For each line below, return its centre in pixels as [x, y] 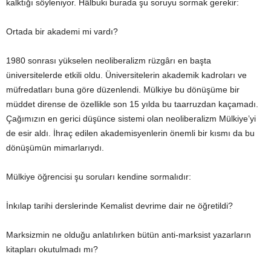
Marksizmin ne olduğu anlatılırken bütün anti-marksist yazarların [129, 235]
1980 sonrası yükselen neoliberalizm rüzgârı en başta [109, 60]
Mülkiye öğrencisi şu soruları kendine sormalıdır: [99, 177]
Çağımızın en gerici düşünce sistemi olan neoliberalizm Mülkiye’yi [131, 119]
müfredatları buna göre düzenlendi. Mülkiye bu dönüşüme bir [123, 90]
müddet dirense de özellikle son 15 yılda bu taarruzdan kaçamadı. [132, 104]
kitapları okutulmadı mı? [52, 249]
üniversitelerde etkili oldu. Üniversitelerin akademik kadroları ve [126, 75]
